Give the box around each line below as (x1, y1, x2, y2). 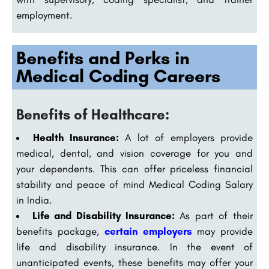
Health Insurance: (33, 131, 119, 144)
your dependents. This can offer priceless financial (16, 163, 253, 175)
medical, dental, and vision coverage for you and (16, 147, 253, 160)
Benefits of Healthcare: (16, 106, 169, 124)
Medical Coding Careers (16, 65, 220, 88)
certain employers (104, 225, 192, 238)
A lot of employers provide (118, 131, 253, 144)
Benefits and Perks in (16, 47, 190, 70)
